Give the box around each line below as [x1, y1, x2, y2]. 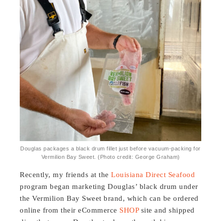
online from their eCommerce [20, 206, 120, 214]
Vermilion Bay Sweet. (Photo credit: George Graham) [41, 153, 180, 160]
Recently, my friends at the [20, 170, 111, 179]
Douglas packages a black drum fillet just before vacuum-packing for [20, 145, 201, 151]
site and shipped [139, 206, 195, 214]
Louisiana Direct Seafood [111, 170, 195, 179]
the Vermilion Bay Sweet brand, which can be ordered [20, 194, 199, 202]
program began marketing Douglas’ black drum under [20, 182, 198, 190]
